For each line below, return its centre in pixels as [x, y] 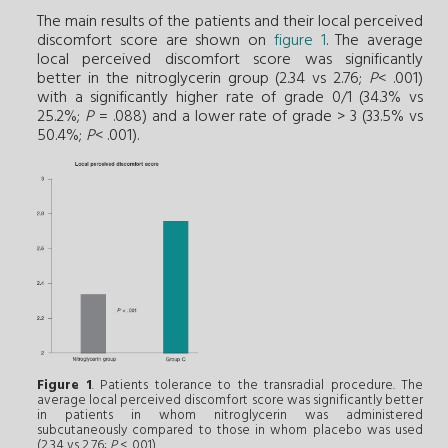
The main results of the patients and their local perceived [230, 22]
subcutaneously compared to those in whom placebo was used [230, 431]
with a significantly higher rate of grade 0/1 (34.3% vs [230, 98]
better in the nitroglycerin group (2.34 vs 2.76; [203, 79]
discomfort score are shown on [155, 41]
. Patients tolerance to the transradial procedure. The [257, 386]
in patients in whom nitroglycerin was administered [230, 416]
